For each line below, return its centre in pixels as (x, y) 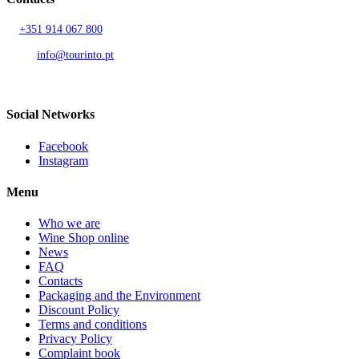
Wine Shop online (84, 238)
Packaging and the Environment (119, 296)
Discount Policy (79, 310)
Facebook (63, 146)
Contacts (61, 281)
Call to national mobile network (79, 42)
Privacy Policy (75, 339)
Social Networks (50, 115)
